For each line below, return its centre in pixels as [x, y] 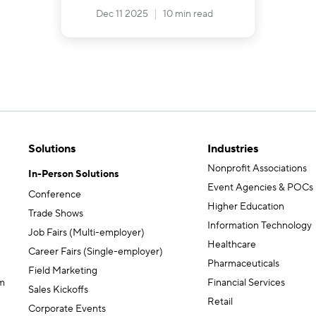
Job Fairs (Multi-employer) [86, 233]
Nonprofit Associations [257, 169]
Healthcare [232, 245]
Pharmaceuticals [243, 264]
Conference [55, 195]
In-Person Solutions [74, 175]
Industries [233, 149]
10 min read [188, 14]
